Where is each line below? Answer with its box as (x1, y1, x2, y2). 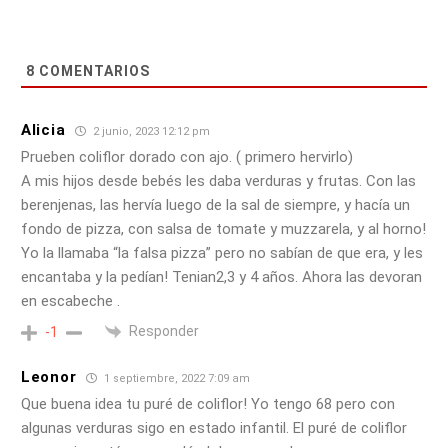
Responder (129, 322, 199, 339)
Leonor (21, 368, 77, 387)
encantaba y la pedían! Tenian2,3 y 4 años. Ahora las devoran (21, 267, 422, 286)
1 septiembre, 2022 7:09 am (101, 371, 251, 385)
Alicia (21, 121, 66, 140)
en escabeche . (21, 291, 120, 310)
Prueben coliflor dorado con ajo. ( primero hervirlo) (21, 147, 353, 166)
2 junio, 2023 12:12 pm (90, 124, 211, 138)
